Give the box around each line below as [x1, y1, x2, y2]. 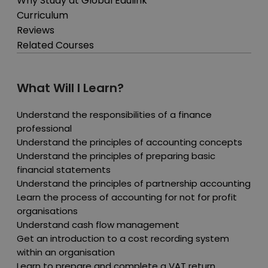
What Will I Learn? [17, 79, 124, 96]
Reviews [17, 23, 54, 37]
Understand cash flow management [17, 218, 179, 231]
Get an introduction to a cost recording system [17, 232, 229, 245]
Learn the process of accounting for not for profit [17, 190, 237, 203]
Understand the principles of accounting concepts [17, 135, 242, 148]
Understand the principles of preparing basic [17, 149, 215, 162]
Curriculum [17, 8, 68, 22]
